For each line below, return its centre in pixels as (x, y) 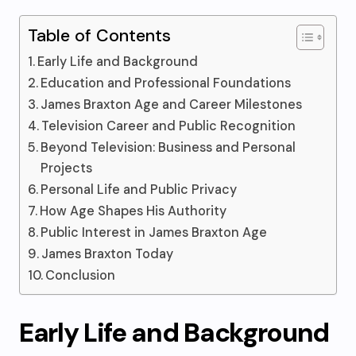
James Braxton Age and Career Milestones (172, 104)
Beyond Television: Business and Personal (168, 147)
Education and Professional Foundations (166, 83)
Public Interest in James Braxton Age (154, 232)
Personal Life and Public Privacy (139, 190)
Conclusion (81, 275)
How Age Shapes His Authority (133, 211)
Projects (67, 168)
